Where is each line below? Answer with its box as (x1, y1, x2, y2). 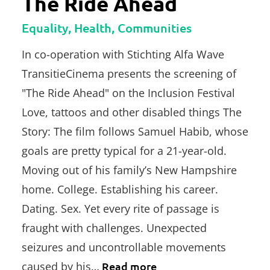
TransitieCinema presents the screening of (22, 66, 236, 81)
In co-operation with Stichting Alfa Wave (22, 47, 224, 62)
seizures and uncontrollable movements (22, 240, 226, 255)
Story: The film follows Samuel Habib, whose (22, 124, 248, 139)
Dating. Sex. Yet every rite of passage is (22, 201, 219, 216)
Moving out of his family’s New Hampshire (22, 163, 237, 178)
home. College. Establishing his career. (22, 182, 218, 197)
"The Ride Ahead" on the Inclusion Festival (22, 86, 235, 101)
